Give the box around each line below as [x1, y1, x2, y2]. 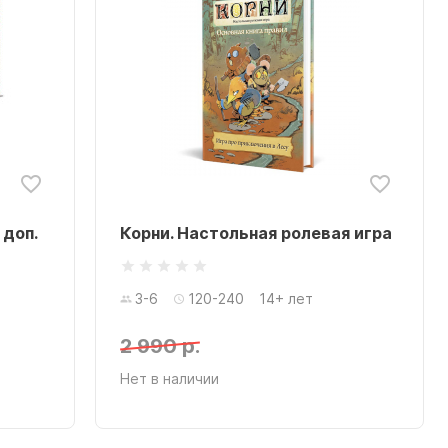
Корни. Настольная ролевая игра [120, 223, 393, 243]
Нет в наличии [120, 370, 220, 387]
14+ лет [259, 290, 314, 307]
